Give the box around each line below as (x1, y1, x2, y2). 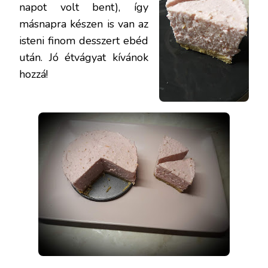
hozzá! (19, 66, 48, 81)
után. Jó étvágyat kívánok (19, 50, 148, 65)
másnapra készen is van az (19, 16, 148, 31)
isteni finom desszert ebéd (19, 33, 148, 48)
